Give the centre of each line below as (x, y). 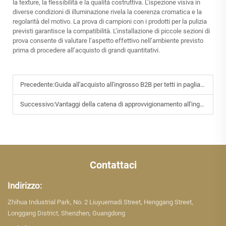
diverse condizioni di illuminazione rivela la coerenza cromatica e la (107, 12)
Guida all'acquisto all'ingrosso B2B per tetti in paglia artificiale (127, 85)
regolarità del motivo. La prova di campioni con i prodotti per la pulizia (110, 22)
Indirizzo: (25, 186)
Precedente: (37, 85)
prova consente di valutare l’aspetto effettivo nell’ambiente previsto (108, 41)
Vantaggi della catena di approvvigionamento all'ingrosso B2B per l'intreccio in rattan (127, 104)
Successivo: (38, 104)
